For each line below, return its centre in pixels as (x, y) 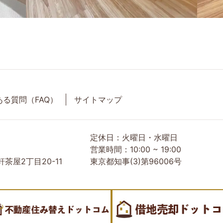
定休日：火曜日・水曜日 (134, 138)
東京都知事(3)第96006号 (136, 162)
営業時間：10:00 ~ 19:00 (135, 150)
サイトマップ (98, 99)
